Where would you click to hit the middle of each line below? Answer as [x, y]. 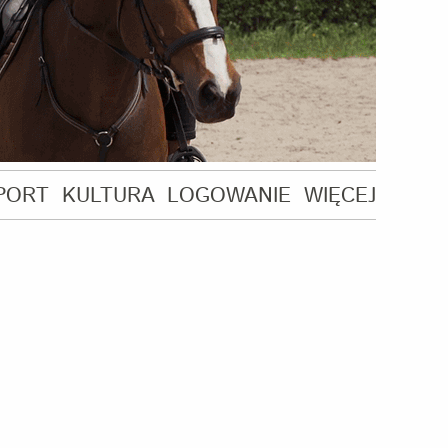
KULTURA [108, 196]
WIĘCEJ [339, 196]
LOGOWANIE [229, 196]
